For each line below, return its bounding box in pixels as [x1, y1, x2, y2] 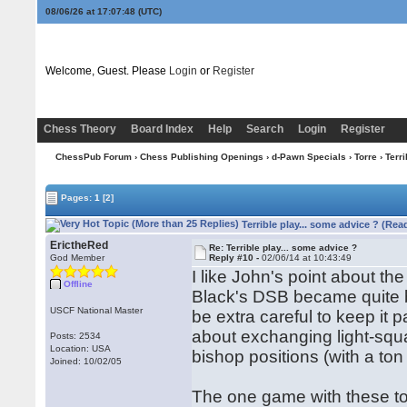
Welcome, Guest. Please [45, 65, 169, 77]
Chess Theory [43, 123, 116, 135]
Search [245, 123, 283, 135]
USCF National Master [50, 305, 144, 315]
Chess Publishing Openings [139, 152, 263, 162]
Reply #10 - [209, 253, 263, 263]
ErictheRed [50, 239, 109, 252]
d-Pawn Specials [271, 152, 346, 162]
